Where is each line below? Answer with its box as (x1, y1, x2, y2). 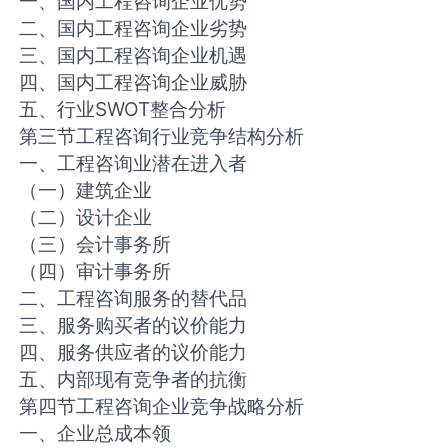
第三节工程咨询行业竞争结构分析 (19, 124, 305, 149)
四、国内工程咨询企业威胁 (19, 70, 248, 95)
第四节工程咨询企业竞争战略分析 (19, 394, 305, 419)
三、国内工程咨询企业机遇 (19, 43, 248, 68)
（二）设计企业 (19, 205, 153, 230)
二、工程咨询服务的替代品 (19, 286, 248, 311)
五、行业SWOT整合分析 (19, 97, 227, 122)
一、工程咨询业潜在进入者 (19, 151, 248, 176)
